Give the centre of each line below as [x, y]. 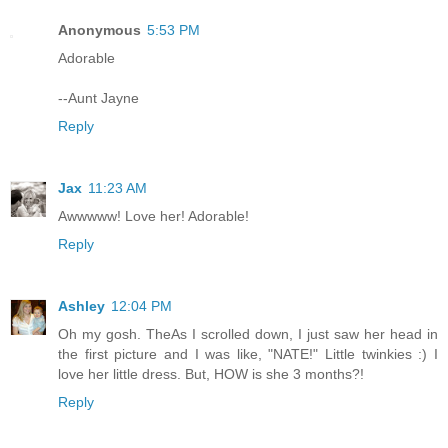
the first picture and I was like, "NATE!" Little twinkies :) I [248, 354]
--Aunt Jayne [98, 98]
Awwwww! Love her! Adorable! [153, 216]
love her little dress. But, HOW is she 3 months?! [211, 374]
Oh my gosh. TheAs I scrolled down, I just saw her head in [248, 334]
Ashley [81, 306]
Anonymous [99, 30]
